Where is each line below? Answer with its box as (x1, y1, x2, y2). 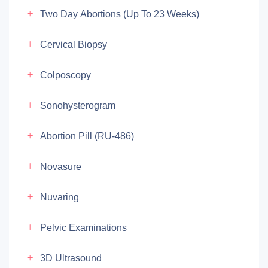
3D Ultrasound (40, 253, 102, 263)
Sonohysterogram (40, 100, 115, 111)
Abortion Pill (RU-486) (40, 131, 134, 141)
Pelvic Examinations (40, 223, 127, 233)
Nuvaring (40, 192, 79, 202)
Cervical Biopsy (40, 39, 107, 50)
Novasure (40, 162, 81, 172)
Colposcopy (40, 70, 91, 80)
